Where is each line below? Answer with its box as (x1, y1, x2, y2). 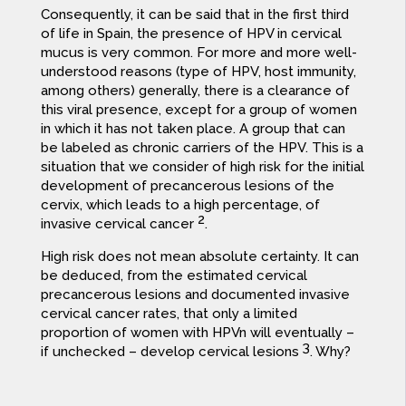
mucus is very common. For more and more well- (40, 44, 357, 62)
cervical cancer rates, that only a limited (40, 305, 297, 323)
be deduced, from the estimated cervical (40, 267, 307, 285)
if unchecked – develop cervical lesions (40, 343, 303, 361)
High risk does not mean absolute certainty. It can (40, 248, 359, 266)
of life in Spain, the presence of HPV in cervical (40, 25, 342, 43)
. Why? (309, 343, 351, 361)
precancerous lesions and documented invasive (40, 286, 350, 304)
